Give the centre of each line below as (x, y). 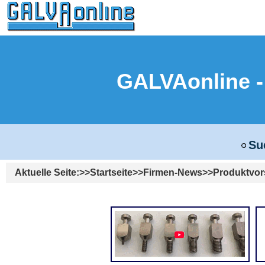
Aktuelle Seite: (47, 173)
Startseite (111, 173)
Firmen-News (173, 173)
